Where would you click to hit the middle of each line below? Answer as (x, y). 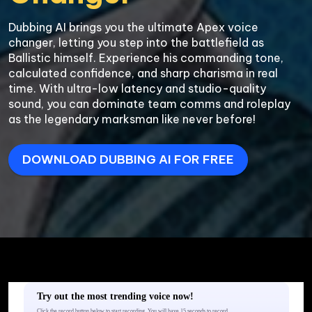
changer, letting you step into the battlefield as (136, 42)
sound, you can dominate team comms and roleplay (149, 103)
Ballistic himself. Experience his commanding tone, (146, 57)
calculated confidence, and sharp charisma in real (143, 73)
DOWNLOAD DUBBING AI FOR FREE (128, 160)
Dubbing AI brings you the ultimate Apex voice (133, 27)
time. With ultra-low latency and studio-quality (137, 88)
